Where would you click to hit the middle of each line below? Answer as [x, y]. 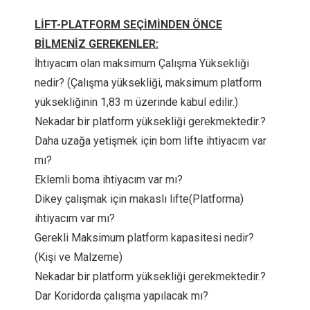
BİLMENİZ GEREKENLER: [97, 44]
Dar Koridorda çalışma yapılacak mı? [121, 296]
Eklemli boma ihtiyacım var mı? [109, 180]
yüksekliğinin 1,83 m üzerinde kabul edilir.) [136, 102]
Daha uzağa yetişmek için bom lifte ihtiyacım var [151, 141]
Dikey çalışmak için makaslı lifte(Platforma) [139, 199]
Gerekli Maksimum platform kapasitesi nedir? [144, 238]
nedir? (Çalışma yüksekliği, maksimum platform [148, 83]
